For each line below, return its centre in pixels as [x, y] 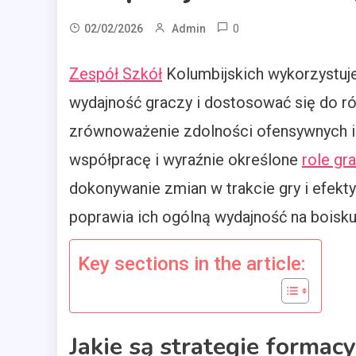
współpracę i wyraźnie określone [186, 160]
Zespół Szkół [116, 74]
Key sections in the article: [192, 263]
